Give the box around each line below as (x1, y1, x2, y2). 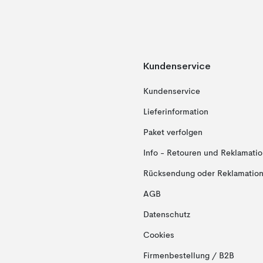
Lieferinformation (143, 108, 208, 117)
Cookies (143, 231, 174, 240)
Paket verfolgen (143, 129, 203, 137)
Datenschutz (143, 211, 190, 220)
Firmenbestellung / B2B (143, 252, 234, 261)
